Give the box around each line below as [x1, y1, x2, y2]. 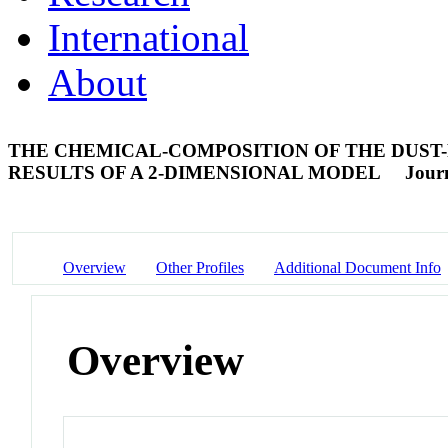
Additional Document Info [274, 258, 441, 276]
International [48, 15, 249, 59]
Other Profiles [156, 258, 244, 276]
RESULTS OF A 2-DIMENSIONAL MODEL [8, 161, 385, 183]
